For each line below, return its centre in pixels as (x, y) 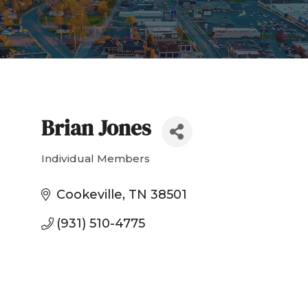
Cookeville (90, 195)
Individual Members (95, 159)
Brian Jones (96, 128)
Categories (82, 169)
